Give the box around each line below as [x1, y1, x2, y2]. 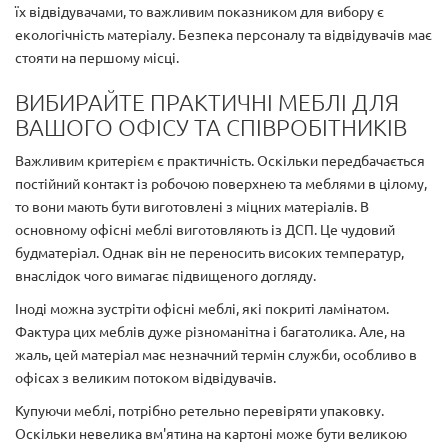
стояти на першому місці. [15, 49, 179, 66]
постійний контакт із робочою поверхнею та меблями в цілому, [15, 175, 427, 192]
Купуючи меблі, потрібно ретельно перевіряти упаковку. [15, 402, 384, 419]
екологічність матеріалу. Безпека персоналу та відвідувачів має [15, 26, 432, 43]
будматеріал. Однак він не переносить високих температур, [15, 244, 404, 261]
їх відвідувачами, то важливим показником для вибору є [15, 3, 384, 20]
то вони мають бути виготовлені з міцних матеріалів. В [15, 198, 369, 215]
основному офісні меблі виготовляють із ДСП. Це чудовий [15, 221, 395, 238]
